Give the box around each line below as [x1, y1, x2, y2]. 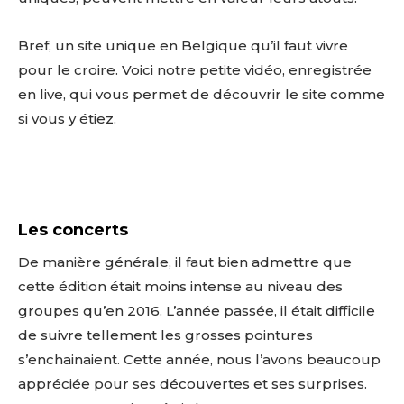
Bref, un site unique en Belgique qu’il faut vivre [18, 37, 348, 55]
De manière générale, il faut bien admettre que [18, 253, 352, 271]
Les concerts [18, 220, 128, 241]
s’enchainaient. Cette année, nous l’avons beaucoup [18, 351, 381, 369]
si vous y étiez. [18, 110, 116, 128]
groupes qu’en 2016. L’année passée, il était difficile [18, 302, 375, 320]
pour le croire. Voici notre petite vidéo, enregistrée [18, 61, 372, 79]
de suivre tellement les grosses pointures [18, 326, 313, 344]
